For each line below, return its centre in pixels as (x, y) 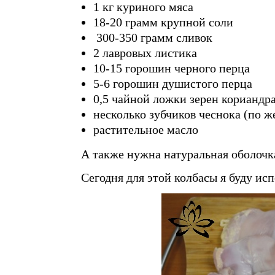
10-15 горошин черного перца (172, 68)
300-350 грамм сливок (153, 37)
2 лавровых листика (145, 53)
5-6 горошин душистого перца (173, 83)
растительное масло (146, 130)
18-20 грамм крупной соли (163, 22)
